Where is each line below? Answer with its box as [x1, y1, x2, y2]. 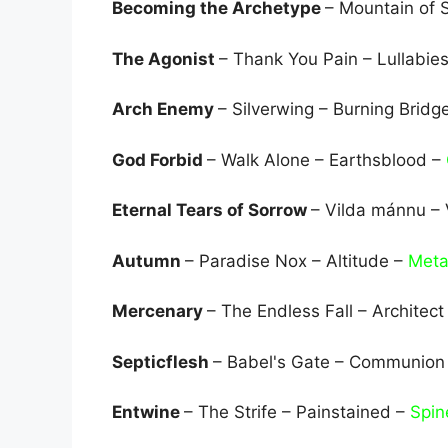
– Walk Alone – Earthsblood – [207, 149, 446, 170]
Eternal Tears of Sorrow [112, 200, 311, 221]
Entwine [112, 402, 184, 423]
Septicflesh [112, 351, 213, 372]
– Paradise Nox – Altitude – [185, 250, 408, 271]
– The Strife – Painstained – [184, 402, 410, 423]
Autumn [112, 250, 185, 271]
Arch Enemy [112, 99, 218, 120]
